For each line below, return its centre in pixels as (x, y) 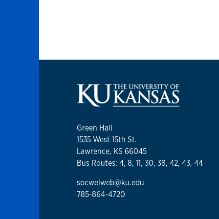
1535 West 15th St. (107, 140)
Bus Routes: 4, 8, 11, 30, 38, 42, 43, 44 (140, 163)
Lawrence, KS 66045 (112, 151)
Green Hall (95, 128)
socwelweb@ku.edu (110, 183)
